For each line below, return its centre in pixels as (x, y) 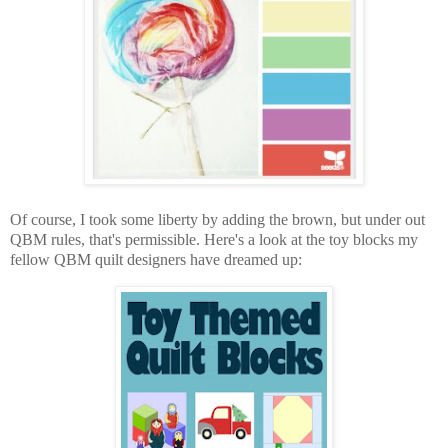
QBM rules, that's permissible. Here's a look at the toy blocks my (214, 240)
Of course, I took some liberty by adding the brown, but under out (217, 220)
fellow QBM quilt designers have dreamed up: (156, 260)
